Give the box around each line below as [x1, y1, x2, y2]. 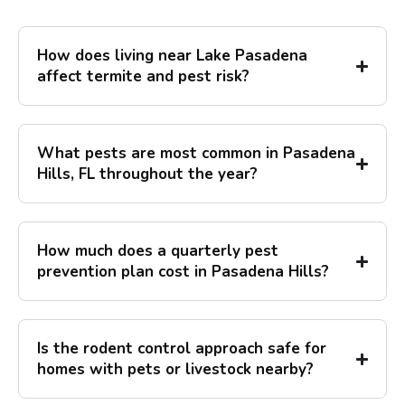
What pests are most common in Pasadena [37, 143, 355, 165]
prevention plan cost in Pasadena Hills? [37, 261, 329, 283]
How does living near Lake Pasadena [37, 45, 307, 67]
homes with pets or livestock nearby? [37, 359, 314, 381]
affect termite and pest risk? [37, 66, 250, 88]
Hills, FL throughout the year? [37, 164, 258, 185]
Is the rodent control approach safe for [37, 338, 326, 360]
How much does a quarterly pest [37, 240, 278, 262]
